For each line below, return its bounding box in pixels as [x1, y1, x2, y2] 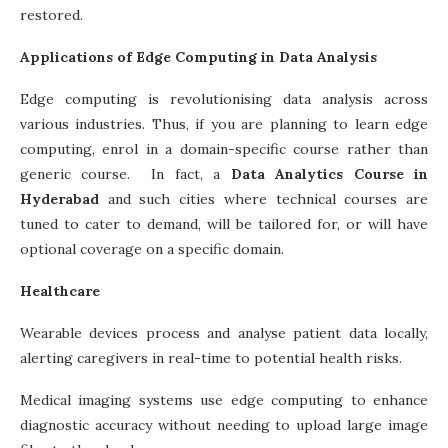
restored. [20, 5, 83, 24]
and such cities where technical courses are [99, 189, 428, 208]
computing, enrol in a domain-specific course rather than [20, 139, 428, 158]
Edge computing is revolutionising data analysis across [20, 89, 428, 108]
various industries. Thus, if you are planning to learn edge [20, 114, 428, 133]
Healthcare [20, 281, 100, 300]
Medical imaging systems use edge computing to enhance [20, 390, 428, 409]
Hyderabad [20, 189, 99, 208]
